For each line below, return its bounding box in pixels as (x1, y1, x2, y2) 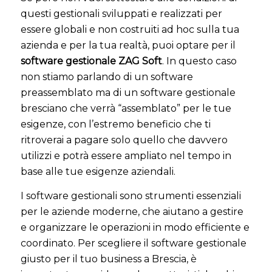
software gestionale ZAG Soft (20, 55, 162, 67)
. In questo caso (161, 55, 237, 67)
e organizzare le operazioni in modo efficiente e (20, 221, 250, 233)
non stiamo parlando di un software (20, 71, 193, 83)
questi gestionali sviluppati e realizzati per (20, 8, 222, 19)
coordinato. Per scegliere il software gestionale (20, 237, 246, 249)
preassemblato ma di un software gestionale (20, 87, 236, 98)
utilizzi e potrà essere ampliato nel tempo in (20, 150, 231, 161)
